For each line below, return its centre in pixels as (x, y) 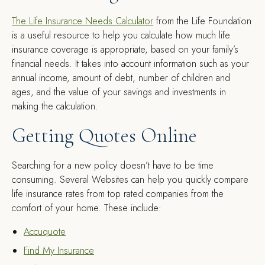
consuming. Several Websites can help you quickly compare (130, 180)
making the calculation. (55, 106)
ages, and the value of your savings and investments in (119, 92)
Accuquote (45, 232)
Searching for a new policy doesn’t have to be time (113, 165)
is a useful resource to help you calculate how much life (121, 35)
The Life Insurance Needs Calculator (83, 21)
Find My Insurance (59, 251)
